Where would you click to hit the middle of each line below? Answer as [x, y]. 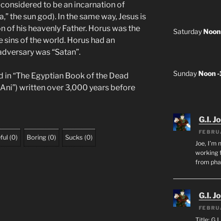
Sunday [185, 73]
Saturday [188, 31]
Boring [37, 137]
